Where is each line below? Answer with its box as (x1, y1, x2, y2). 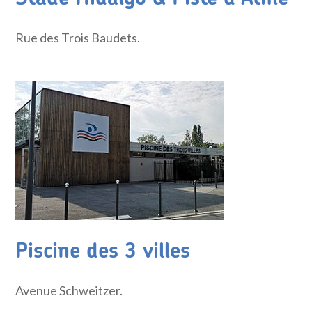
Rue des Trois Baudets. (15, 30, 141, 45)
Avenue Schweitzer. (15, 283, 123, 298)
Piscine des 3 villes (15, 241, 191, 262)
